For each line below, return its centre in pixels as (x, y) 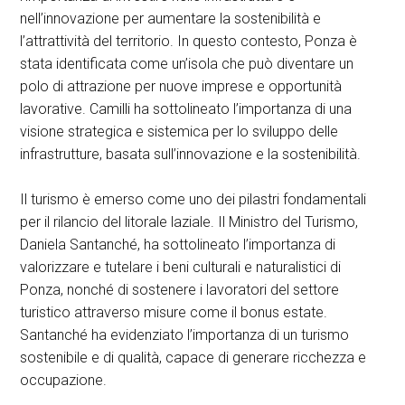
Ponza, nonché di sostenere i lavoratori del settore (180, 290)
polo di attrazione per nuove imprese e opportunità (181, 87)
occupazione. (64, 381)
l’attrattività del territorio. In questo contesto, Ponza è (189, 42)
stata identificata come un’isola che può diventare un (187, 64)
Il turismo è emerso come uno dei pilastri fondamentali (193, 200)
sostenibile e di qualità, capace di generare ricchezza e (193, 358)
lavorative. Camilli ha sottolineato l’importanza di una (186, 109)
